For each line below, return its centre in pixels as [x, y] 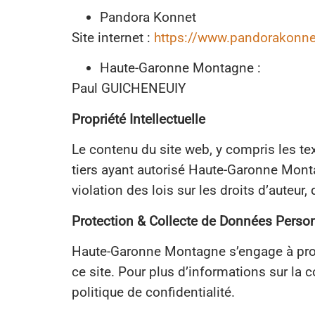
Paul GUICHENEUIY [129, 89]
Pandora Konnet [150, 17]
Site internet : [113, 37]
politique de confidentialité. [153, 292]
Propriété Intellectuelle [139, 119]
